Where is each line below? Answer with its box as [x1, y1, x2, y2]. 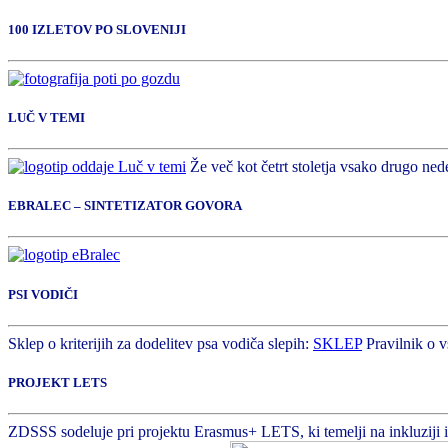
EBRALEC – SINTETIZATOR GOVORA [8, 198, 242, 214]
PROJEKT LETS [8, 374, 107, 390]
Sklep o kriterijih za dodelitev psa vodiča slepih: [8, 334, 313, 352]
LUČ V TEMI [8, 109, 85, 125]
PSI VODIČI [8, 286, 78, 302]
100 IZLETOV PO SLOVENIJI [8, 21, 186, 37]
